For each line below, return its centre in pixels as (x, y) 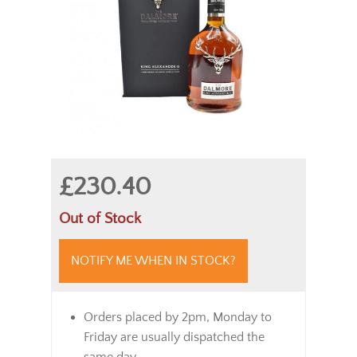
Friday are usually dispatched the (174, 337)
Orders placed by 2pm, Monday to (178, 317)
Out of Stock (100, 219)
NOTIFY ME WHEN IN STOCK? (153, 261)
